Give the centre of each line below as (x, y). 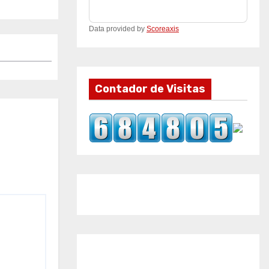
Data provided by (118, 29)
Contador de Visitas (150, 89)
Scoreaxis (163, 29)
